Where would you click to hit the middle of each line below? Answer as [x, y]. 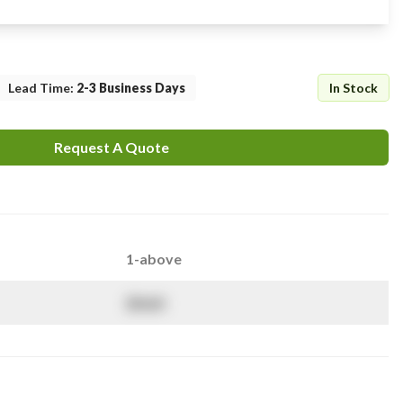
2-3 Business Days [131, 88]
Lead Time [39, 88]
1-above [154, 259]
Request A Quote [112, 147]
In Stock [354, 88]
